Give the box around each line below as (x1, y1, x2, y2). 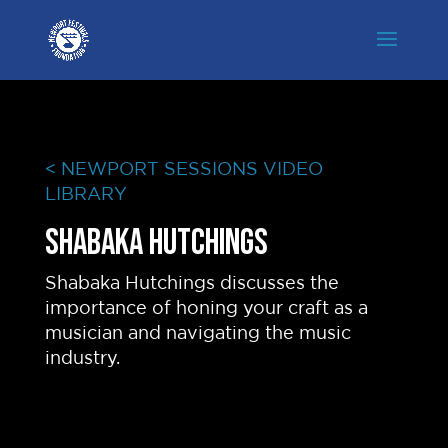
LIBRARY (44, 186, 127, 204)
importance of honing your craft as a (44, 300, 368, 318)
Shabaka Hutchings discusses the (44, 275, 339, 293)
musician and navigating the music (44, 325, 351, 343)
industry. (44, 350, 120, 368)
